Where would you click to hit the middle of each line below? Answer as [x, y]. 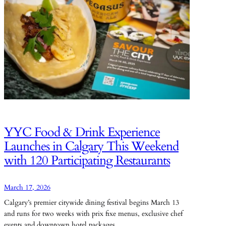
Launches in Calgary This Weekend [91, 146]
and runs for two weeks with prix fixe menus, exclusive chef [93, 214]
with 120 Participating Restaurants [87, 160]
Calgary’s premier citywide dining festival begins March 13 [92, 203]
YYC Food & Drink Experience [82, 132]
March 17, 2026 [27, 188]
